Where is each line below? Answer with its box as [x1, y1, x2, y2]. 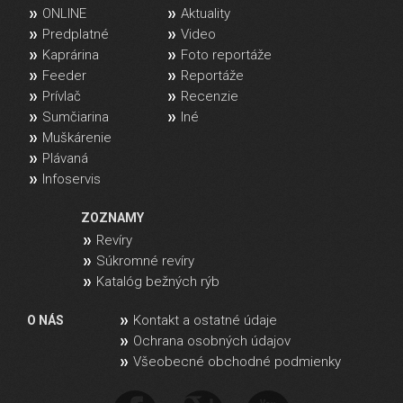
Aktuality [181, 4, 230, 22]
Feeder [42, 67, 86, 84]
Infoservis [42, 170, 101, 187]
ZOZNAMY [81, 210, 144, 225]
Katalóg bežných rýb [96, 273, 219, 290]
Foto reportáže [181, 46, 272, 63]
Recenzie [181, 87, 238, 104]
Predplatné [42, 25, 109, 42]
